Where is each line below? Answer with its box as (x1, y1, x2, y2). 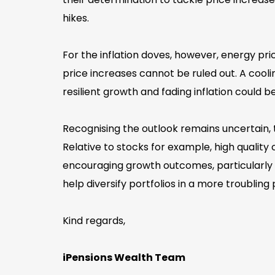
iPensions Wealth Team (63, 250, 185, 265)
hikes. (63, 10, 89, 25)
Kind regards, (63, 213, 125, 228)
